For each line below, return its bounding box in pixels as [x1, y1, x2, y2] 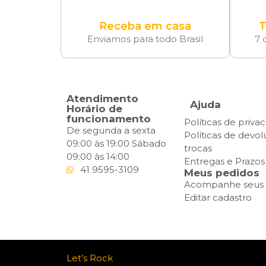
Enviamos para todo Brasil [87, 33, 203, 45]
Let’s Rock [66, 252, 113, 264]
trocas [184, 142, 213, 154]
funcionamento [66, 112, 151, 125]
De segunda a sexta [66, 124, 156, 136]
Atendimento [66, 92, 138, 104]
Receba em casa [99, 19, 191, 33]
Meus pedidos [184, 166, 260, 179]
